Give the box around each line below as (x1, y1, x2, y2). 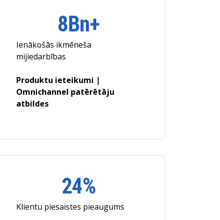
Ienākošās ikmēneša (16, 39, 91, 50)
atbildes (16, 98, 49, 109)
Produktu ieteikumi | (16, 75, 100, 85)
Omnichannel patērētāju (16, 86, 114, 97)
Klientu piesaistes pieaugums (16, 201, 124, 212)
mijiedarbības (16, 51, 66, 62)
